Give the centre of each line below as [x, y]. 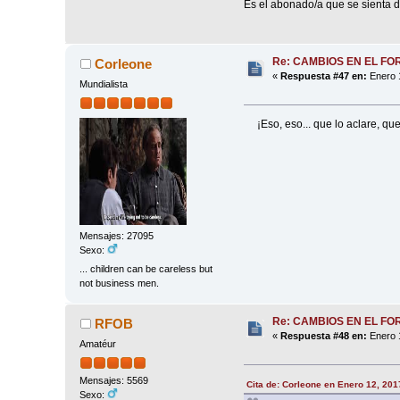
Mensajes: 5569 [114, 380]
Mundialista [104, 84]
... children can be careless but [146, 269]
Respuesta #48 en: [324, 336]
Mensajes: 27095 [117, 235]
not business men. [120, 283]
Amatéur [98, 344]
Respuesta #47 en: [324, 76]
